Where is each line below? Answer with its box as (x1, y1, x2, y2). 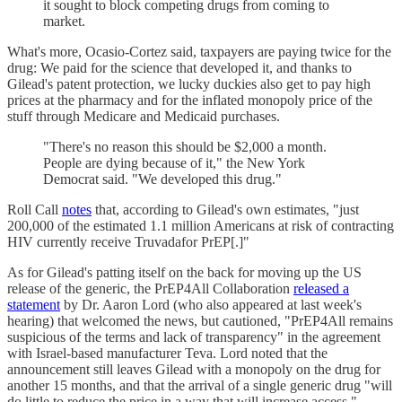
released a (293, 280, 349, 296)
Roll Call (7, 201, 62, 217)
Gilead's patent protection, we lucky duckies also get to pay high (7, 75, 371, 92)
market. (43, 13, 85, 29)
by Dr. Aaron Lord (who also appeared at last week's (60, 296, 362, 312)
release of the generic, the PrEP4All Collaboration (7, 280, 293, 296)
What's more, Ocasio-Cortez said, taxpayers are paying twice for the (7, 43, 391, 59)
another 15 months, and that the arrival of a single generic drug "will (7, 377, 392, 393)
